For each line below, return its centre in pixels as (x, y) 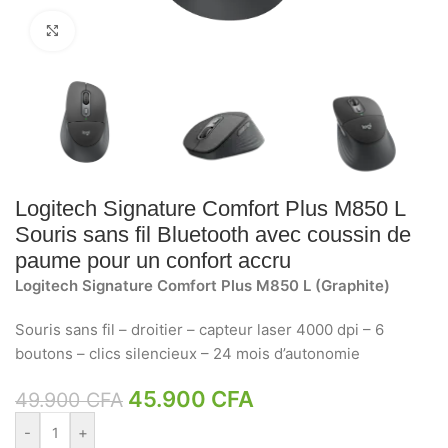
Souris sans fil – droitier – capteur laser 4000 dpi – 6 (200, 329)
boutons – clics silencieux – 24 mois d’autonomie (188, 353)
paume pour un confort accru (153, 260)
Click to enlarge (123, 30)
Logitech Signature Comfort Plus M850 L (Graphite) (203, 285)
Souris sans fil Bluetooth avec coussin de (213, 234)
